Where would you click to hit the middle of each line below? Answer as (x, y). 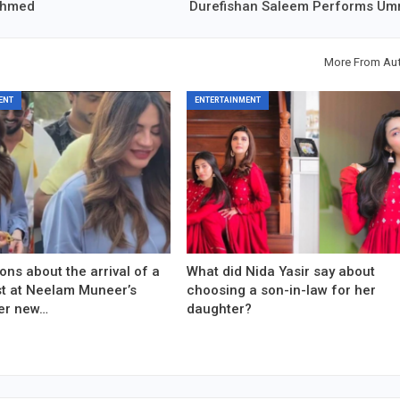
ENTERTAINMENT (228, 100)
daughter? (220, 309)
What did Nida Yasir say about (281, 272)
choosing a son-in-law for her (282, 291)
